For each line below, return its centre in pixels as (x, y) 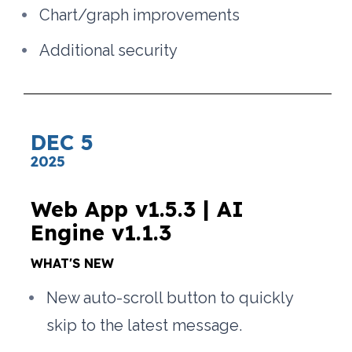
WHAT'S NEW (73, 264)
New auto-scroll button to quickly (170, 298)
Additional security (109, 51)
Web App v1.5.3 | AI (137, 209)
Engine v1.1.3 (101, 233)
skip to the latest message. (145, 326)
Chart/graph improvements (140, 15)
